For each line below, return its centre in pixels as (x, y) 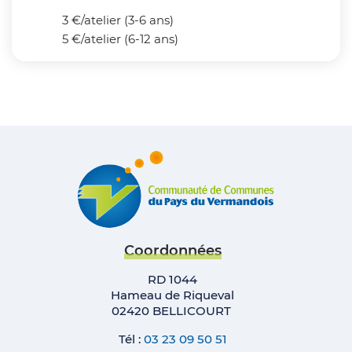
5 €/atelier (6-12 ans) (120, 38)
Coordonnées (172, 250)
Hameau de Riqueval (173, 295)
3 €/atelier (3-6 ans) (117, 20)
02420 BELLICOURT (172, 310)
